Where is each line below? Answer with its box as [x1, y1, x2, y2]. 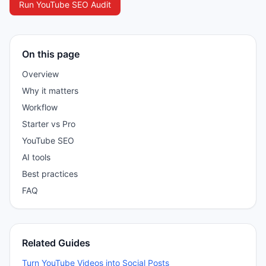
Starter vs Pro [22, 119, 75, 129]
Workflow [22, 102, 58, 112]
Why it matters [22, 85, 78, 96]
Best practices [22, 169, 78, 179]
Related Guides [22, 237, 90, 249]
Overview [22, 69, 59, 79]
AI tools [22, 152, 50, 162]
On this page [22, 48, 80, 60]
